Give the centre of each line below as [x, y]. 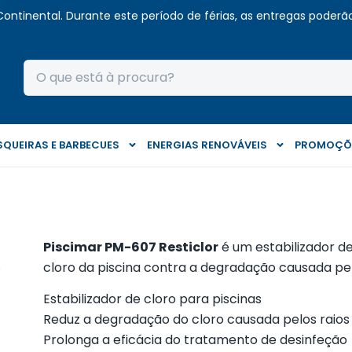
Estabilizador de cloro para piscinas [152, 299]
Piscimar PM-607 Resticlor [130, 247]
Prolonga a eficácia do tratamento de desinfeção [195, 340]
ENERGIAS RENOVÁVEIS [207, 145]
